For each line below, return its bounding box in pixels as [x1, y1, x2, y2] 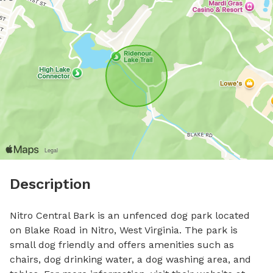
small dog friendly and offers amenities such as [10, 239, 234, 250]
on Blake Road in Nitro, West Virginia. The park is [10, 224, 238, 236]
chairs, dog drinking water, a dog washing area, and [10, 253, 251, 265]
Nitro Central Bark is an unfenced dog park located [10, 210, 250, 221]
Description [10, 175, 91, 193]
